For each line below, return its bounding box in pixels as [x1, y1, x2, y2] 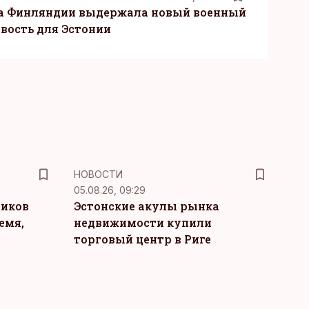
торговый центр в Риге [73, 232, 211, 246]
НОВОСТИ [73, 168, 123, 180]
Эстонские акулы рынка [73, 199, 219, 213]
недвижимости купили [73, 215, 212, 230]
